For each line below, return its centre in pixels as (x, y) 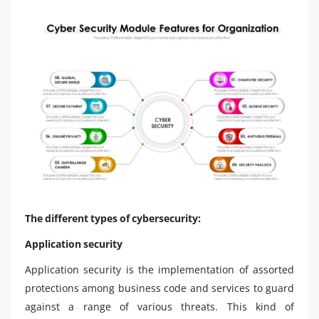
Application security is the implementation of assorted (159, 269)
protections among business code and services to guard (159, 288)
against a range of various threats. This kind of (159, 306)
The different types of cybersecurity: (113, 218)
